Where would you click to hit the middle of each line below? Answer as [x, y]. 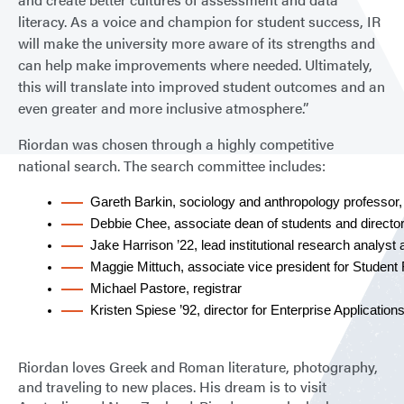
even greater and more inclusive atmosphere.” [163, 108]
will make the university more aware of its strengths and [197, 43]
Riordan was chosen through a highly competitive [176, 144]
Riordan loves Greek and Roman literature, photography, [198, 367]
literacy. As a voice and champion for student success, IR [199, 21]
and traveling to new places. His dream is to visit [172, 386]
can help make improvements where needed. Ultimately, [195, 64]
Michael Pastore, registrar [166, 289]
